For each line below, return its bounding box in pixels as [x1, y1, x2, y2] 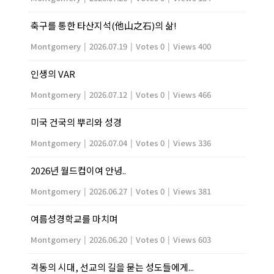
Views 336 [172, 136, 211, 149]
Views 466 [172, 88, 211, 100]
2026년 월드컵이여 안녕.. [30, 163, 126, 177]
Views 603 [172, 233, 211, 245]
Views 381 [172, 185, 211, 197]
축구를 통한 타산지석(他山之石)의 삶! [30, 18, 177, 32]
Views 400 [172, 40, 211, 52]
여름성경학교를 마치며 [30, 212, 118, 225]
